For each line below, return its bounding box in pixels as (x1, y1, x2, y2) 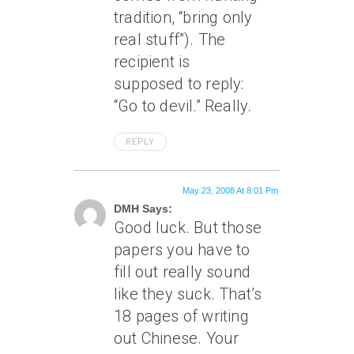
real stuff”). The (114, 30, 226, 49)
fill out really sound (114, 262, 251, 281)
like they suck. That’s (114, 284, 262, 303)
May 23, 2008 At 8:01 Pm (183, 186, 278, 195)
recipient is (114, 52, 190, 71)
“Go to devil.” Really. (114, 96, 252, 115)
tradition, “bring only (114, 8, 253, 27)
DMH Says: (114, 202, 172, 215)
